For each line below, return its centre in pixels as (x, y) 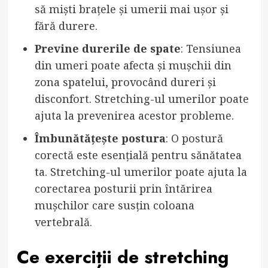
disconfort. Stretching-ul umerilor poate (141, 98)
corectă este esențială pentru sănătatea (138, 155)
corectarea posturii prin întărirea (123, 188)
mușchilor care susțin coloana (114, 205)
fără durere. (66, 25)
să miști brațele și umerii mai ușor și (131, 9)
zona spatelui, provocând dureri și (125, 82)
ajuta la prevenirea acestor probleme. (134, 115)
